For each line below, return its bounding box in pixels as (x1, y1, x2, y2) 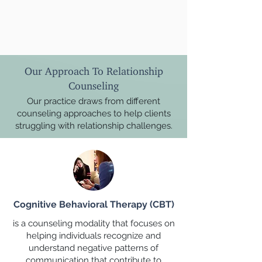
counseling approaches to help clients (16, 108, 171, 119)
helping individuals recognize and (26, 230, 161, 241)
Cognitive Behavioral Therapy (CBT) (13, 199, 174, 210)
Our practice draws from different (27, 96, 160, 106)
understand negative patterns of (29, 243, 158, 253)
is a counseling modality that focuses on (12, 218, 175, 229)
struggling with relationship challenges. (15, 120, 173, 131)
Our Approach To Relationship (24, 64, 163, 73)
